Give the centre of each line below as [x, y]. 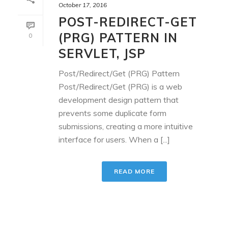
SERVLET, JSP [102, 53]
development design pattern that [119, 99]
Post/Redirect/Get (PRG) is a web [120, 86]
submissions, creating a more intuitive [126, 126]
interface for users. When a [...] [114, 139]
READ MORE [134, 171]
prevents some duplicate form [112, 113]
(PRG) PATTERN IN [118, 37]
